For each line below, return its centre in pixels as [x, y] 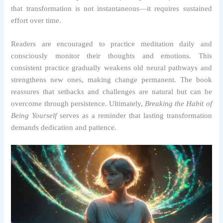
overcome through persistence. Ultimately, [78, 103]
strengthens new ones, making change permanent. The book [111, 79]
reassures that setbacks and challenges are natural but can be [111, 91]
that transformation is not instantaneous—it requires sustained [111, 8]
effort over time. [36, 20]
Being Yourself [34, 115]
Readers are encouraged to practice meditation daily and [111, 44]
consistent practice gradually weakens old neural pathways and [111, 67]
